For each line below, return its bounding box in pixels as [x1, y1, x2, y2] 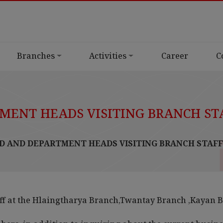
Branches [16, 50, 55, 62]
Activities [89, 50, 127, 62]
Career [161, 50, 188, 62]
